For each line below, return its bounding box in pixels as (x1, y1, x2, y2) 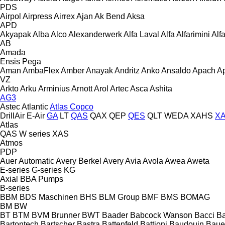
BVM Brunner (32, 210, 80, 219)
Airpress (23, 12, 52, 21)
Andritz (115, 66, 140, 75)
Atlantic (22, 102, 48, 111)
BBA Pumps (20, 174, 63, 183)
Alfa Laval (124, 30, 159, 39)
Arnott (71, 84, 92, 93)
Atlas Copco (50, 102, 93, 111)
